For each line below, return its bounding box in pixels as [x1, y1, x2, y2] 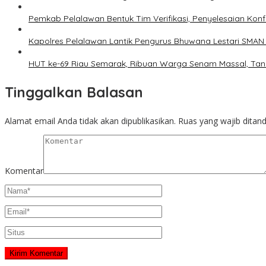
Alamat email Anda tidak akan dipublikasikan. [5, 115, 176, 127]
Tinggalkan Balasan [5, 83, 143, 102]
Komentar [5, 165, 43, 177]
